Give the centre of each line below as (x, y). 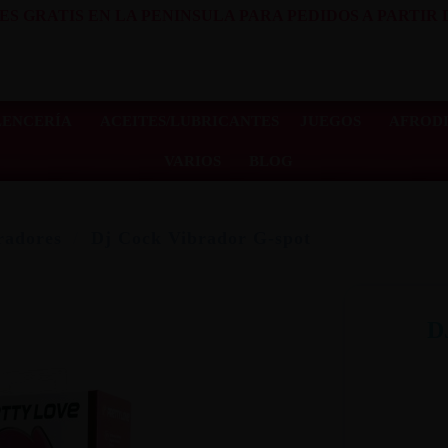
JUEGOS (330, 120)
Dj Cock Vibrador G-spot (200, 238)
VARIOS (192, 160)
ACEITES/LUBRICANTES (189, 120)
